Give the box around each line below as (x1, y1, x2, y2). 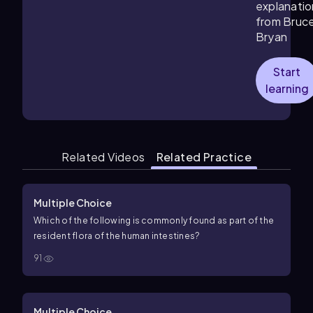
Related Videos (61, 150, 145, 164)
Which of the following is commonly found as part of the (34, 215, 275, 226)
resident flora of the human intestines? (34, 231, 201, 241)
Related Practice (156, 150, 252, 164)
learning (265, 81, 309, 96)
